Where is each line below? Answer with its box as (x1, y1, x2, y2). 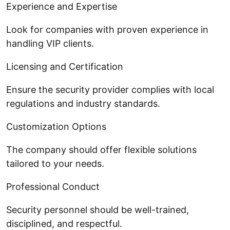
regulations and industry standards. (6, 98, 160, 109)
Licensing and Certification (6, 61, 123, 72)
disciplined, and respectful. (6, 218, 122, 229)
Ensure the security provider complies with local (6, 84, 214, 95)
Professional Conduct (6, 181, 100, 192)
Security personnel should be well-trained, (6, 204, 189, 215)
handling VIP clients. (6, 37, 94, 49)
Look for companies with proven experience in (6, 24, 208, 35)
